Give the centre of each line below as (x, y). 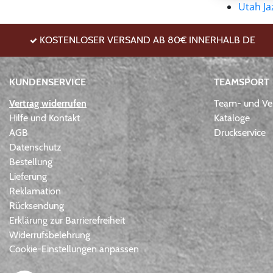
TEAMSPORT (242, 82)
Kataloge (232, 118)
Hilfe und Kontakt (44, 118)
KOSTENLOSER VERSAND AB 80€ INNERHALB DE (146, 40)
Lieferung (28, 177)
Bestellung (31, 162)
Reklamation (35, 191)
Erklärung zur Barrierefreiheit (67, 221)
